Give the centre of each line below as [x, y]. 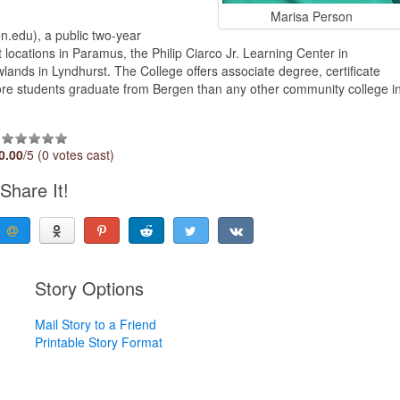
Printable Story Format [98, 342]
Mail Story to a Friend [95, 324]
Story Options [89, 287]
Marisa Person [311, 16]
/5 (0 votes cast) [69, 154]
